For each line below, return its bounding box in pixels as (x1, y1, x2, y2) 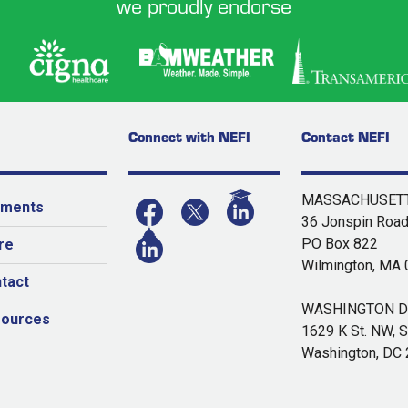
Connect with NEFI (128, 126, 250, 146)
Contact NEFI (301, 126, 390, 146)
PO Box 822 (301, 234, 378, 252)
